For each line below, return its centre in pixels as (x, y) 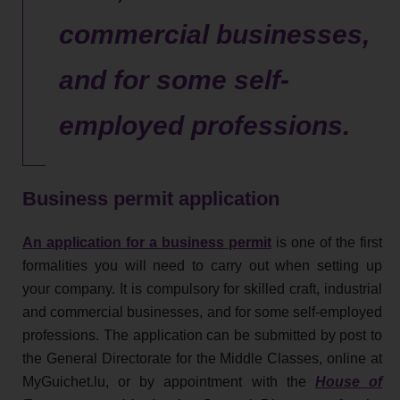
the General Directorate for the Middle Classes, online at (202, 358)
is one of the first (327, 242)
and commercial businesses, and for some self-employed (202, 312)
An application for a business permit (147, 242)
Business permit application (151, 198)
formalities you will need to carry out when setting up (202, 265)
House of (349, 381)
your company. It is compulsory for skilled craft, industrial (202, 288)
